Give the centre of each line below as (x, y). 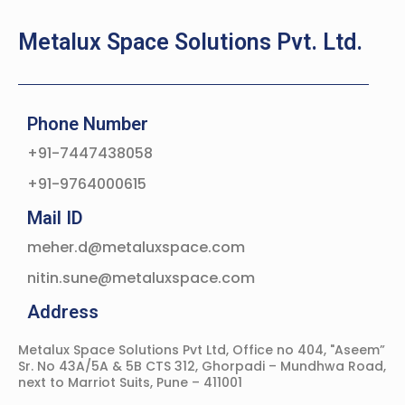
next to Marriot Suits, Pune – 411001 (130, 382)
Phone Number (88, 124)
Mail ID (55, 218)
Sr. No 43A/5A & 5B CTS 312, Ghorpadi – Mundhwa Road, (202, 366)
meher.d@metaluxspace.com (136, 247)
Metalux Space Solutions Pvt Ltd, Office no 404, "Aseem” (202, 350)
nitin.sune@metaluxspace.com (141, 278)
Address (63, 312)
